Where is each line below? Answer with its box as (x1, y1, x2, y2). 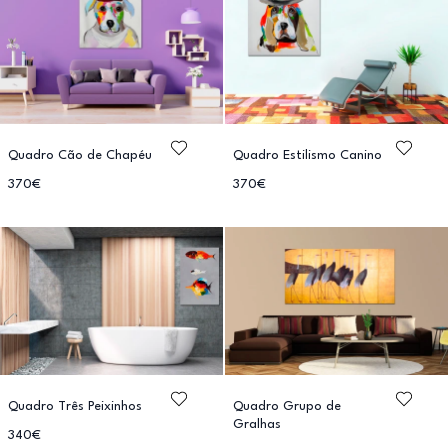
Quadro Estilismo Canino (233, 148, 382, 162)
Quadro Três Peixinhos (8, 400, 142, 414)
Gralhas (233, 418, 281, 432)
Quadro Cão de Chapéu (8, 148, 152, 162)
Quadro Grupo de (233, 400, 341, 414)
